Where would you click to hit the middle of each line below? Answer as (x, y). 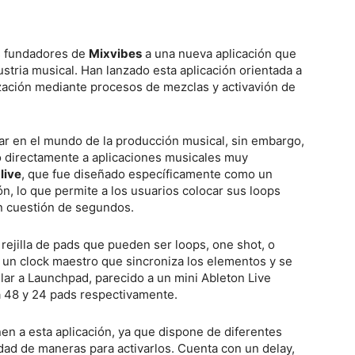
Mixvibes (115, 53)
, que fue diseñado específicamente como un (147, 174)
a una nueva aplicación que (219, 53)
